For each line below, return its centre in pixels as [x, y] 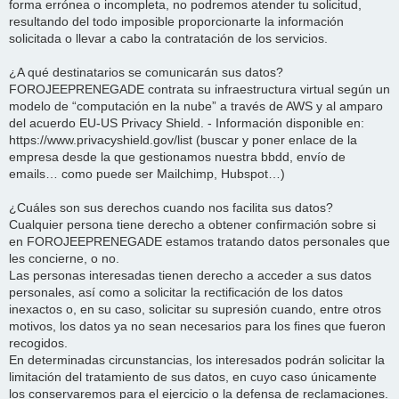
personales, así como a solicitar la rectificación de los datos [176, 293]
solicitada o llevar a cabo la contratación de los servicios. [168, 39]
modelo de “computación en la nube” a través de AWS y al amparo [196, 106]
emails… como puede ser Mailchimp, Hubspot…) [147, 174]
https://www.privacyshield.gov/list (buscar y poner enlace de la [183, 140]
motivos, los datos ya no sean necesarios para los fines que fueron [197, 326]
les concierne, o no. [64, 259]
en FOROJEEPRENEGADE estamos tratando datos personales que [199, 242]
